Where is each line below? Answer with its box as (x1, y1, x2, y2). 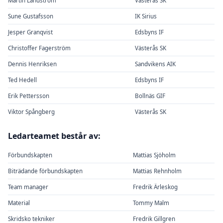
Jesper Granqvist (8, 28, 53, 36)
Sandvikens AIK (134, 60, 176, 68)
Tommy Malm (132, 199, 169, 207)
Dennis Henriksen (8, 60, 57, 68)
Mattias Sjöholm (132, 151, 176, 159)
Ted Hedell (8, 76, 37, 84)
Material (8, 199, 30, 207)
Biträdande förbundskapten (8, 167, 83, 175)
